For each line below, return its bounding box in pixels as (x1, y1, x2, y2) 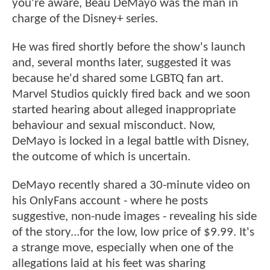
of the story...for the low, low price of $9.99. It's (12, 226, 254, 239)
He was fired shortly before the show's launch (12, 41, 245, 54)
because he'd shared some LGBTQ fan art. (12, 72, 224, 86)
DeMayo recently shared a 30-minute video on (12, 179, 250, 192)
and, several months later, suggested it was (12, 57, 231, 70)
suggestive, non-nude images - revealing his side (12, 210, 257, 224)
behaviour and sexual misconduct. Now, (12, 119, 215, 133)
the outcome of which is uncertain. (12, 151, 190, 164)
